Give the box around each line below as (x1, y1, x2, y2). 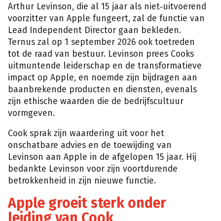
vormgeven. (8, 108, 55, 118)
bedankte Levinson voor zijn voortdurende (8, 164, 178, 175)
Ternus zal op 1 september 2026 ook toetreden (8, 37, 195, 47)
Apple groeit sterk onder (8, 194, 166, 211)
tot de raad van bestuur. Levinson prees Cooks (8, 48, 194, 59)
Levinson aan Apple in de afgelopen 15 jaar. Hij (8, 152, 196, 163)
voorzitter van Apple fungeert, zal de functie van (8, 13, 205, 24)
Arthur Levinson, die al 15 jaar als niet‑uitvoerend (8, 1, 206, 12)
